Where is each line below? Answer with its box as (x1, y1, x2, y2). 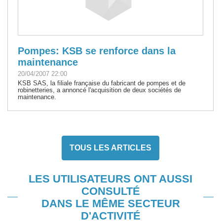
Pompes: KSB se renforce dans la (18, 45, 176, 56)
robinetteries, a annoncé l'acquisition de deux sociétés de (18, 86, 181, 94)
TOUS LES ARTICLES (70, 143, 151, 152)
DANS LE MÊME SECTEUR (41, 197, 180, 210)
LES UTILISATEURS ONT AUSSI (29, 172, 192, 185)
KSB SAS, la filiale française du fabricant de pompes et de (18, 79, 185, 87)
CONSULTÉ (81, 184, 140, 197)
